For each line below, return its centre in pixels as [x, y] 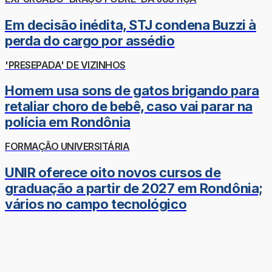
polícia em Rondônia [68, 122]
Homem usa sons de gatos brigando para [132, 91]
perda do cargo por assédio [90, 40]
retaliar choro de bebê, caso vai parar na [129, 107]
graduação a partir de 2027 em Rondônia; [134, 188]
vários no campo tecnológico [96, 204]
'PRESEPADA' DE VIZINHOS [65, 65]
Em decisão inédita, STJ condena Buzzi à [131, 25]
